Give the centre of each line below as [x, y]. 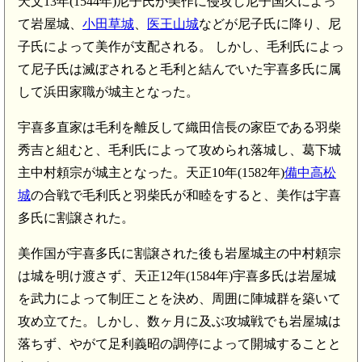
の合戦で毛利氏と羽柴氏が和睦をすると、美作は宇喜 [186, 195]
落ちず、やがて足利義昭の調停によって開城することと [179, 343]
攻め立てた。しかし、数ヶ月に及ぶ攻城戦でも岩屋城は [179, 321]
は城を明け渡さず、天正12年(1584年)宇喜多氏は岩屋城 [177, 276]
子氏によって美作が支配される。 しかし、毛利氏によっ [181, 46]
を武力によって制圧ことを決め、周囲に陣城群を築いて [179, 298]
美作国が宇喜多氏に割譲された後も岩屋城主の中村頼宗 [179, 253]
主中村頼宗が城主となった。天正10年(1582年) [151, 172]
